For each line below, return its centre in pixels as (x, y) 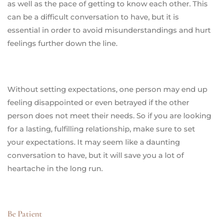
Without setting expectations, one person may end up (107, 89)
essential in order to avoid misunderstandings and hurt (109, 30)
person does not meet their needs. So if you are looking (109, 115)
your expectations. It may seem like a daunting (94, 142)
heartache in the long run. (55, 168)
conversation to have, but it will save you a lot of (96, 155)
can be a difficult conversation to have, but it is (93, 17)
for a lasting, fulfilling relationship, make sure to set (101, 129)
